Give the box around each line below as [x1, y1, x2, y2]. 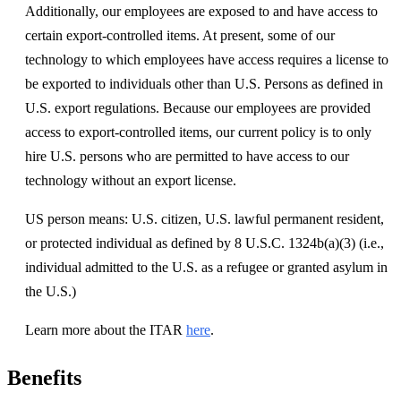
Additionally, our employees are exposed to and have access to [25, 4, 378, 20]
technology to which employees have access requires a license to [25, 52, 388, 68]
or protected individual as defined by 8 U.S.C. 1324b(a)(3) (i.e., [25, 235, 384, 252]
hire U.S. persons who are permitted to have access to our [25, 149, 349, 165]
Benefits [7, 365, 81, 389]
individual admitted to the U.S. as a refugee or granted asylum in [25, 260, 388, 276]
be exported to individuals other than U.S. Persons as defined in [25, 76, 383, 92]
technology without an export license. [25, 173, 236, 189]
